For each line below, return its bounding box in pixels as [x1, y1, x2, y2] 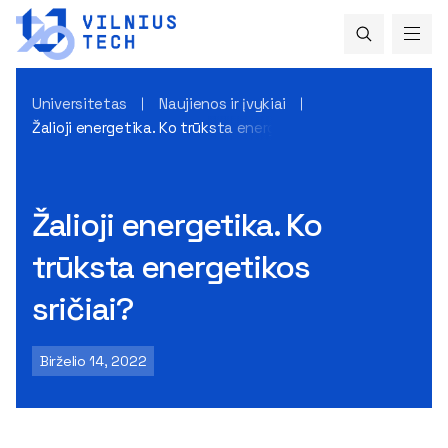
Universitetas [32, 93, 128, 113]
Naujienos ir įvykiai [159, 93, 287, 113]
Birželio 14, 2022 [40, 351, 147, 370]
